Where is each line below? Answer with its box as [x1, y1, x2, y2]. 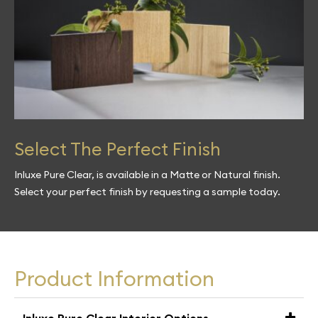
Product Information [14, 265, 214, 292]
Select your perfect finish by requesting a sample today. [14, 185, 280, 199]
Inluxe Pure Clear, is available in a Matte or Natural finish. [14, 168, 280, 182]
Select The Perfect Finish [14, 138, 221, 161]
